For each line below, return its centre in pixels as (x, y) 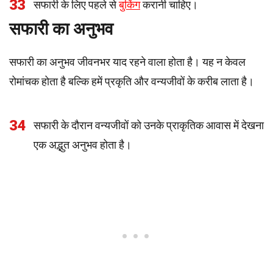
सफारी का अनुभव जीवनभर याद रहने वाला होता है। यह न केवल (127, 62)
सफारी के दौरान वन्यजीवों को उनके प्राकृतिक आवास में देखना (149, 125)
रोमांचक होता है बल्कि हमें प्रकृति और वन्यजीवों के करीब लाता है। (132, 81)
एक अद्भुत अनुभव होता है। (83, 145)
